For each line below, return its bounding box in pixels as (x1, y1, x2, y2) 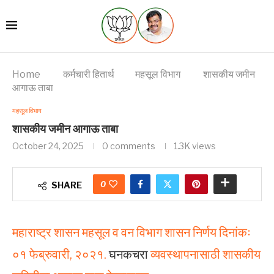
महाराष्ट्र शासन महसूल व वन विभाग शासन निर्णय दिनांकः (12, 224, 251, 240)
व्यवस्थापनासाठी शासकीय (150, 246, 261, 262)
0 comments (102, 140, 155, 151)
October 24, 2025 (12, 140, 84, 151)
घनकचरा (106, 246, 150, 262)
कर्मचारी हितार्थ (63, 68, 114, 80)
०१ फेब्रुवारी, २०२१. (12, 246, 106, 262)
